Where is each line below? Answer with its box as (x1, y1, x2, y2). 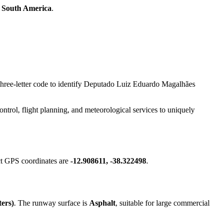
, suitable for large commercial (115, 198, 210, 207)
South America (1, 4, 52, 13)
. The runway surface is (14, 198, 89, 207)
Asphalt (89, 198, 115, 207)
